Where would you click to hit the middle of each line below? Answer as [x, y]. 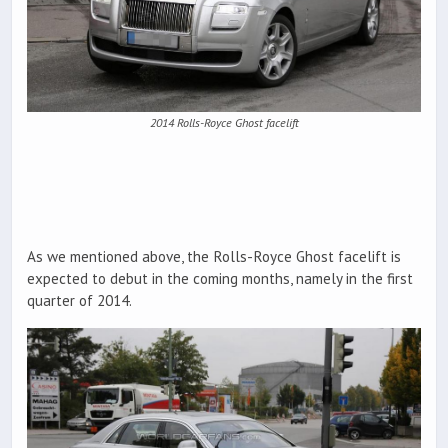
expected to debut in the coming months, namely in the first [220, 279]
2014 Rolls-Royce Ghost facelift [224, 122]
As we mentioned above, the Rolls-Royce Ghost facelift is [214, 257]
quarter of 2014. [79, 301]
